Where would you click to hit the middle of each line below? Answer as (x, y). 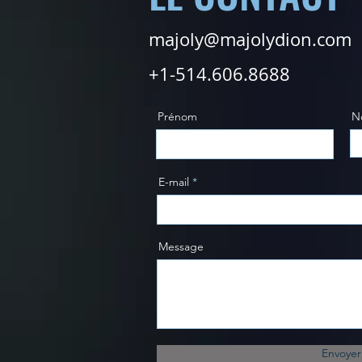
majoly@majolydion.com (250, 40)
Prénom (177, 117)
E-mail (174, 182)
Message (181, 247)
